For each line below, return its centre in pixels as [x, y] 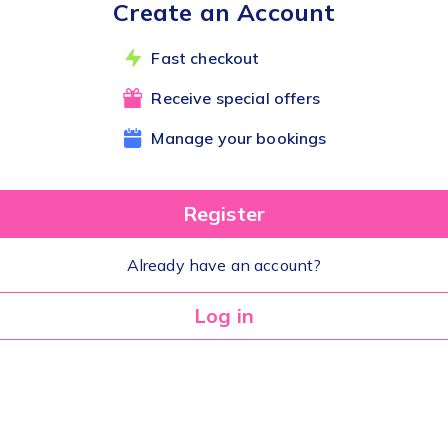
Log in [224, 315]
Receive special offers [235, 97]
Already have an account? [224, 264]
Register [224, 213]
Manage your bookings [239, 137]
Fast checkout [205, 57]
